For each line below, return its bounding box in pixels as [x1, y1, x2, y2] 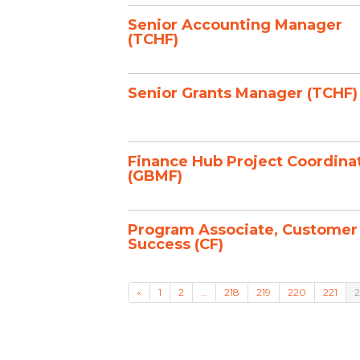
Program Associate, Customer [128, 221, 358, 239]
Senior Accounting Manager [128, 16, 342, 34]
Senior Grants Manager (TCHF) [128, 84, 358, 102]
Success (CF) [128, 235, 223, 253]
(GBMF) [128, 167, 182, 185]
